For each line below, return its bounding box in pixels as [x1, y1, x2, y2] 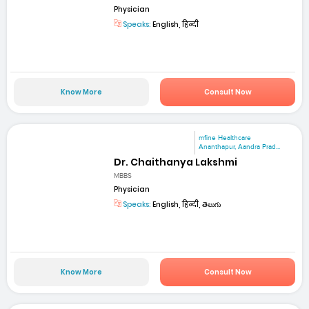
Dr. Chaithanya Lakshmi [114, 154, 238, 169]
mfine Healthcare [199, 134, 252, 143]
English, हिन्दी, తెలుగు [151, 199, 221, 210]
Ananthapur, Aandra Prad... [199, 143, 281, 152]
